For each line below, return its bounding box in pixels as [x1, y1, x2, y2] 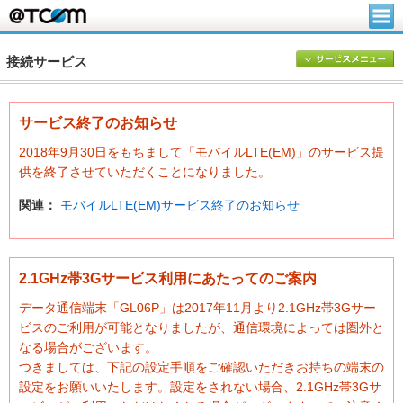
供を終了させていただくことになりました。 [19, 166, 271, 179]
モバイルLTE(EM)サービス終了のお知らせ [60, 199, 300, 212]
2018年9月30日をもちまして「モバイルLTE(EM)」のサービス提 [19, 146, 384, 159]
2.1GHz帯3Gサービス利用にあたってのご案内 [19, 271, 317, 286]
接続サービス [6, 55, 87, 69]
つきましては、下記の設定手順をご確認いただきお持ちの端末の [19, 361, 384, 374]
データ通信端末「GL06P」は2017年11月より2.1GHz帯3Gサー [19, 301, 376, 315]
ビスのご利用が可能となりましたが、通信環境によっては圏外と [19, 321, 384, 335]
